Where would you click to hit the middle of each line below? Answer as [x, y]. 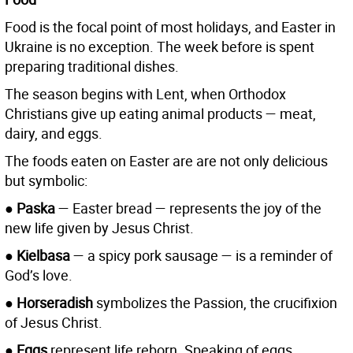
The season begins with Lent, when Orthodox [145, 94]
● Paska [32, 208]
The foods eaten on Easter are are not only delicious [166, 161]
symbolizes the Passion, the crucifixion [217, 303]
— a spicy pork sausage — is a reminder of [203, 256]
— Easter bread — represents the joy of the [190, 208]
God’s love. [39, 275]
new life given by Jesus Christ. [99, 228]
